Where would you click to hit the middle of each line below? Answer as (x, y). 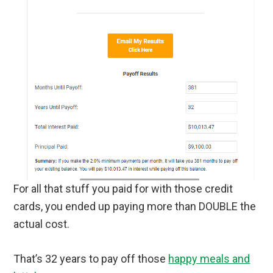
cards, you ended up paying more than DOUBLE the (135, 207)
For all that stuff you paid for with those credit (123, 189)
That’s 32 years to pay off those (91, 259)
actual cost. (42, 224)
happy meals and (209, 259)
